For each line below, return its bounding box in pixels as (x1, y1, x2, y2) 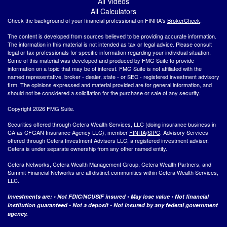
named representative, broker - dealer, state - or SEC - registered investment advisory (8, 72, 219, 81)
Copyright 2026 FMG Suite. (8, 104, 74, 112)
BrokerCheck (167, 16, 200, 24)
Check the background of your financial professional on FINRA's (8, 16, 167, 24)
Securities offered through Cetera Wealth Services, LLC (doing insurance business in (8, 120, 216, 128)
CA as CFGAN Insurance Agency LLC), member (8, 128, 129, 136)
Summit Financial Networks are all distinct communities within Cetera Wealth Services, (8, 168, 218, 176)
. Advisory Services (160, 128, 208, 136)
